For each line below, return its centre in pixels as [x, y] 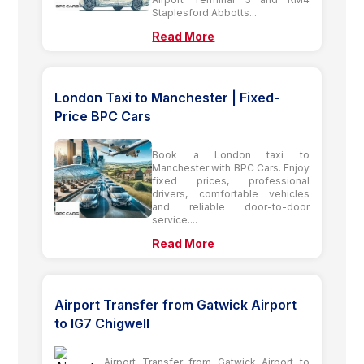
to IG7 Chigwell [102, 323]
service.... [175, 219]
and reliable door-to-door [231, 206]
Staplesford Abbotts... [205, 12]
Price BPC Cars [103, 116]
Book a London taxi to [231, 154]
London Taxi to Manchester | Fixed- [167, 97]
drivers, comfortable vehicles [231, 193]
